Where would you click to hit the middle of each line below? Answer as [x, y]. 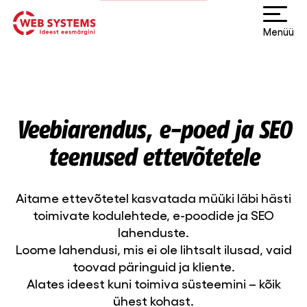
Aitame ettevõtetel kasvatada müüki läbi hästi [153, 198]
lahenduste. [153, 232]
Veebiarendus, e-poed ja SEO [153, 129]
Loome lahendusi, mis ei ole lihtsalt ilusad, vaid [153, 249]
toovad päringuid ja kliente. [153, 266]
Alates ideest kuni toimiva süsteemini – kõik [153, 283]
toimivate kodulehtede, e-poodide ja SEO [153, 215]
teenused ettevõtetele [153, 156]
